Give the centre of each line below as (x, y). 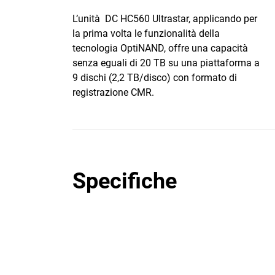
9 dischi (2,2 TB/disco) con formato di (155, 78)
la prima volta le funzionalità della (146, 33)
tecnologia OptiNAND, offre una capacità (160, 48)
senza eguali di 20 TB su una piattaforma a (166, 63)
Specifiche (125, 181)
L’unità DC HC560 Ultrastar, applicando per (165, 19)
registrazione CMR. (113, 92)
